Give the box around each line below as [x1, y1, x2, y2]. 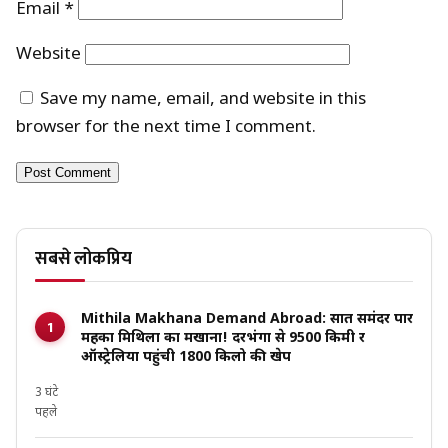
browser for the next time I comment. [16, 117, 316, 140]
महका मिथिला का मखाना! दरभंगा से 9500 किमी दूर [81, 329, 365, 349]
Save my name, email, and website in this [40, 89, 366, 112]
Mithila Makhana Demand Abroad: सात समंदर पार [81, 310, 413, 330]
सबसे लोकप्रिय [35, 244, 132, 275]
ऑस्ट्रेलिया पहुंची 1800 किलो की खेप [81, 348, 291, 368]
